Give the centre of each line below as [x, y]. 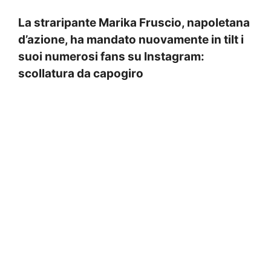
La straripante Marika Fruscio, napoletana [134, 23]
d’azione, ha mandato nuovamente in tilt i [131, 40]
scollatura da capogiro [81, 74]
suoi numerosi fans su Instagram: [111, 57]
